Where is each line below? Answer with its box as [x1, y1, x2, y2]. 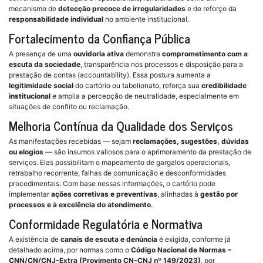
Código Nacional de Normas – [131, 245, 231, 255]
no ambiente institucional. [103, 15, 189, 24]
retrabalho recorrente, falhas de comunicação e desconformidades [9, 168, 226, 178]
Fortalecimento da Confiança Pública [9, 28, 190, 49]
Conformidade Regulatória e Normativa [9, 214, 203, 234]
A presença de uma [9, 49, 73, 59]
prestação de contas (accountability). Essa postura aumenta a [9, 70, 211, 80]
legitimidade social [9, 81, 73, 90]
